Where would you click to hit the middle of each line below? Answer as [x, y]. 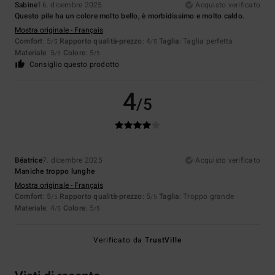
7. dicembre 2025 [72, 161]
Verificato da [119, 240]
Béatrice [29, 161]
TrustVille [163, 240]
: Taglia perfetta [206, 41]
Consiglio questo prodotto [74, 65]
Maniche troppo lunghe [55, 172]
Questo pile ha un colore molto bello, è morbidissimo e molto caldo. [130, 16]
